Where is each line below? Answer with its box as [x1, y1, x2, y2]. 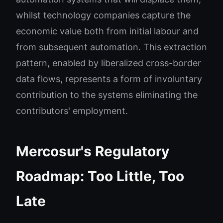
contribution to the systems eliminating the [16, 90, 198, 100]
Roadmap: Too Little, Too [16, 168, 184, 185]
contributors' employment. [16, 106, 128, 116]
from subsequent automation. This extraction [16, 42, 207, 52]
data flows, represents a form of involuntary [16, 74, 202, 84]
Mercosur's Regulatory [16, 143, 169, 160]
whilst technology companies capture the [16, 10, 191, 20]
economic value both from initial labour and [16, 26, 199, 36]
